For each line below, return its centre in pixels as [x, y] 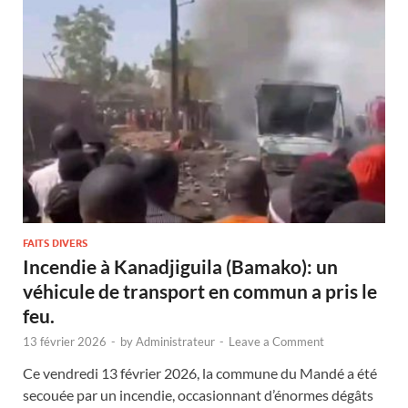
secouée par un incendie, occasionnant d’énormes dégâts [198, 394]
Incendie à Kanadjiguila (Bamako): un [180, 266]
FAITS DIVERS [55, 243]
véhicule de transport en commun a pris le [200, 291]
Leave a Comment [276, 341]
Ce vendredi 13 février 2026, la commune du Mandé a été [200, 372]
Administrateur [175, 341]
